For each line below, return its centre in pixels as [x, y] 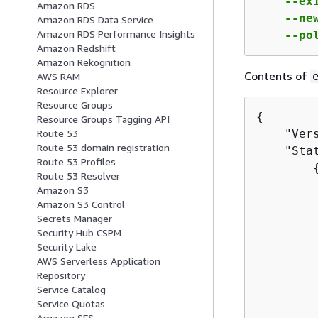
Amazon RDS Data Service [95, 20]
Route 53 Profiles [76, 162]
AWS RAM [59, 77]
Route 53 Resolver [78, 176]
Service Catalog [71, 290]
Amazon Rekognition [84, 62]
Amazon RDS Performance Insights [116, 34]
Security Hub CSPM [79, 233]
